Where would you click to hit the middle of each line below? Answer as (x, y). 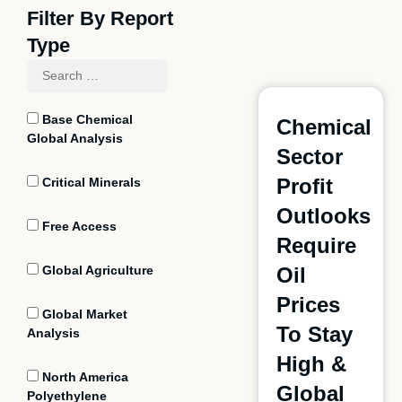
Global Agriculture (96, 270)
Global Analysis (75, 138)
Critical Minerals (90, 182)
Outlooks (323, 216)
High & (311, 364)
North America (83, 377)
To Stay (314, 334)
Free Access (78, 226)
